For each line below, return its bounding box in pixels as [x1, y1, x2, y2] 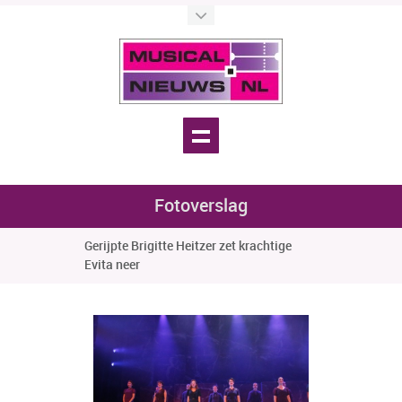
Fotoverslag [154, 197, 248, 216]
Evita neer [84, 258, 140, 272]
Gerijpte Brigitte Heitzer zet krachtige [84, 240, 292, 253]
